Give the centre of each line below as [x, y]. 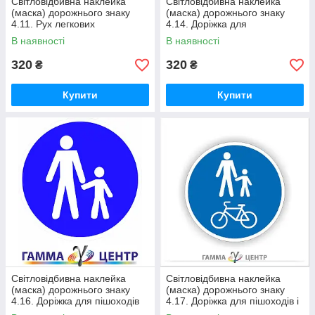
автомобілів [38, 35]
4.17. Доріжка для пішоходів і [232, 301]
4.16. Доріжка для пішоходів [75, 301]
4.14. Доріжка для [206, 24]
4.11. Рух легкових [53, 24]
